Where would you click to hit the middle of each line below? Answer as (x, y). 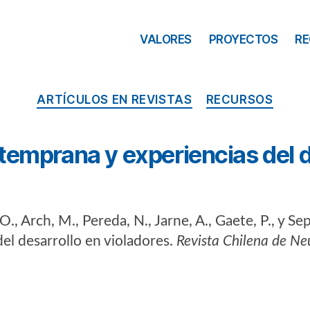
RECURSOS (239, 100)
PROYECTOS (243, 39)
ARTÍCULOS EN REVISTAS (115, 100)
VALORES (166, 39)
